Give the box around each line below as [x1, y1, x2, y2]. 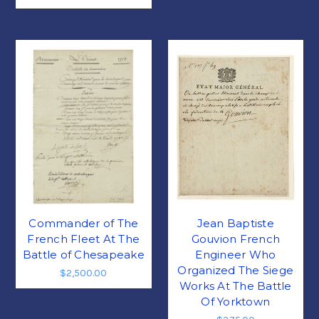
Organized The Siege [177, 263, 294, 278]
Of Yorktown [201, 295, 271, 309]
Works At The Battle [179, 279, 292, 293]
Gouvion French [191, 232, 280, 246]
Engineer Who [195, 248, 276, 262]
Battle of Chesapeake [22, 248, 145, 262]
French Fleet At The [27, 232, 140, 246]
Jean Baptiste [197, 216, 274, 231]
